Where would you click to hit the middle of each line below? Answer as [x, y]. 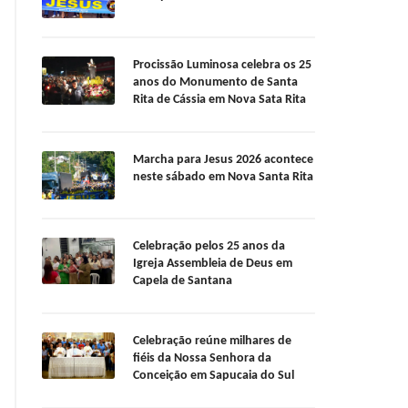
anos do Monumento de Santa [215, 83]
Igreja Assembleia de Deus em [213, 264]
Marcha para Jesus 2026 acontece [223, 160]
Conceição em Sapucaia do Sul [214, 376]
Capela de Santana [183, 281]
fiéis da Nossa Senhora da [202, 359]
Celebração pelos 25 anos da [209, 247]
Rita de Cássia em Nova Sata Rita [219, 100]
